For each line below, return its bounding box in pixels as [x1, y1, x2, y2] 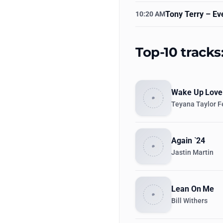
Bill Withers [171, 197, 208, 205]
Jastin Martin [171, 148, 214, 157]
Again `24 [171, 136, 206, 145]
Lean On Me [171, 184, 215, 194]
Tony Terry [165, 9, 204, 19]
